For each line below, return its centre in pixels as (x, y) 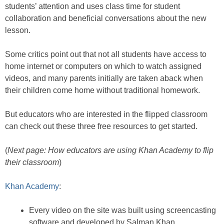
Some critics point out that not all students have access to (106, 54)
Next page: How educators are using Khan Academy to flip (110, 150)
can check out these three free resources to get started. (101, 126)
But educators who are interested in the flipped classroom (106, 114)
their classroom (32, 162)
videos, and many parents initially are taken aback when (104, 78)
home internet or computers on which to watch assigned (103, 66)
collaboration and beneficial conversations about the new (106, 18)
